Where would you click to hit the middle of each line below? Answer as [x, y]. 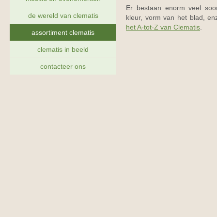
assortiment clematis [63, 32]
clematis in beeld [63, 49]
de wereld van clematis [63, 15]
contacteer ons [63, 66]
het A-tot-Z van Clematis [163, 27]
